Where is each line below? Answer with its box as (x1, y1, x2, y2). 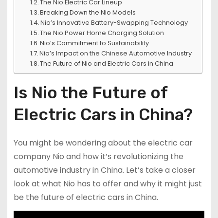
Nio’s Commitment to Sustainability (40, 38, 149, 48)
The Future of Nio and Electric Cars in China (40, 59, 174, 69)
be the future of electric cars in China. (13, 192, 158, 203)
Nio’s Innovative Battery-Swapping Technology (40, 18, 188, 28)
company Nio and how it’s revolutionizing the (13, 151, 183, 163)
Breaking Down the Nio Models (40, 8, 136, 18)
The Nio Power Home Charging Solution (40, 28, 164, 38)
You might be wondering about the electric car (13, 137, 193, 149)
